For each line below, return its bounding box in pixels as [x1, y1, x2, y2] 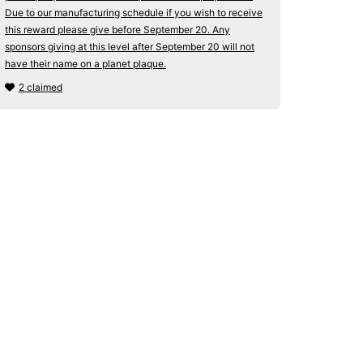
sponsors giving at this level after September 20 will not [5, 41, 254, 53]
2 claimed [19, 81, 62, 93]
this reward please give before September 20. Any [5, 23, 230, 36]
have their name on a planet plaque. [5, 58, 166, 70]
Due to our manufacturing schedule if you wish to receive [5, 6, 263, 19]
